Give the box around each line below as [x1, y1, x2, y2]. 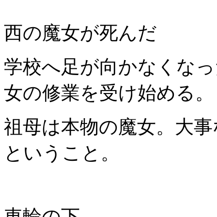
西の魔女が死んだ [4, 22, 157, 44]
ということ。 [4, 142, 120, 164]
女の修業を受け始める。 [4, 82, 214, 104]
